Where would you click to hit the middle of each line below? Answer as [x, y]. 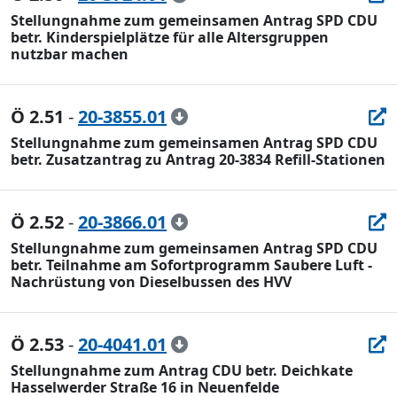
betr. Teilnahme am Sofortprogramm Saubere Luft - [191, 265]
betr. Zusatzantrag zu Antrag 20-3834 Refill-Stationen [198, 160]
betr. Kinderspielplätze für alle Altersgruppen [170, 37]
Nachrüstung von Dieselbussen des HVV [151, 282]
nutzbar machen [70, 54]
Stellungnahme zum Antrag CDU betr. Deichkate [182, 370]
